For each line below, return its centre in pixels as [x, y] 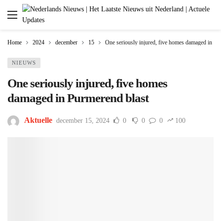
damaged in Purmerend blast [78, 98]
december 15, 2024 [83, 121]
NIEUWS [24, 63]
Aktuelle [38, 120]
